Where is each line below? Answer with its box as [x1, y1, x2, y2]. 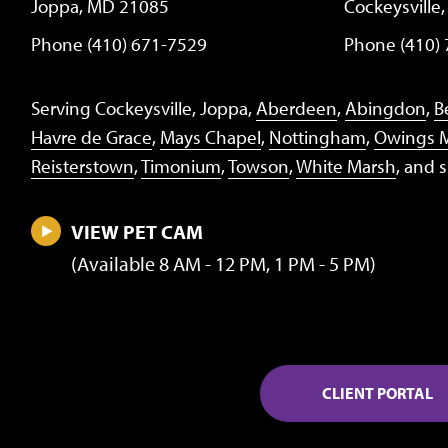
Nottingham [269, 125, 366, 150]
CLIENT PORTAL [321, 383, 433, 404]
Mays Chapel [160, 125, 261, 150]
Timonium [141, 154, 221, 179]
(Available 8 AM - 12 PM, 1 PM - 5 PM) [71, 251, 376, 277]
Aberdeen [256, 96, 337, 121]
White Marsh [296, 154, 396, 179]
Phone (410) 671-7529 [31, 32, 207, 57]
